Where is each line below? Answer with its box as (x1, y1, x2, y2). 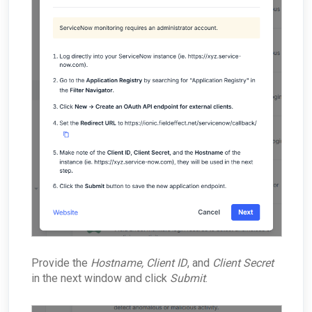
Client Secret (212, 256, 274, 270)
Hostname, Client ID (91, 256, 187, 270)
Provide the (31, 256, 91, 270)
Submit (170, 272, 205, 286)
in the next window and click (31, 272, 170, 286)
